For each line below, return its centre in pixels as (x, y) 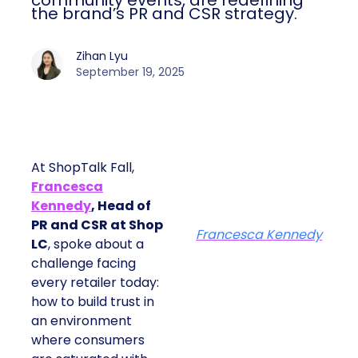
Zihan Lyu (102, 56)
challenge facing (84, 264)
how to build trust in (93, 302)
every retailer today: (95, 283)
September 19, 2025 (130, 72)
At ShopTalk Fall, (83, 168)
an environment (82, 321)
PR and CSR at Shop (97, 225)
